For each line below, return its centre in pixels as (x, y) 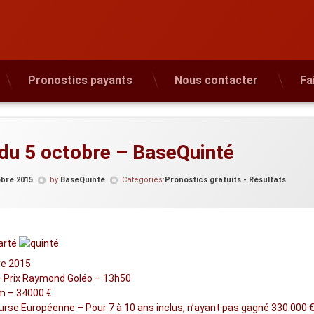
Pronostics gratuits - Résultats (225, 180)
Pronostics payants (80, 80)
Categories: (143, 180)
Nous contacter (216, 80)
